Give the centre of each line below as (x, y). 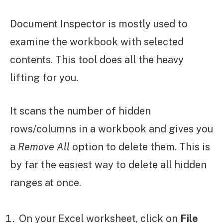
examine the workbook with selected (97, 42)
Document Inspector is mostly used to (99, 24)
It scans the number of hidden (80, 111)
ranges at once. (47, 182)
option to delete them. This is (141, 147)
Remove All (45, 147)
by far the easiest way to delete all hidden (108, 165)
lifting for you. (44, 77)
